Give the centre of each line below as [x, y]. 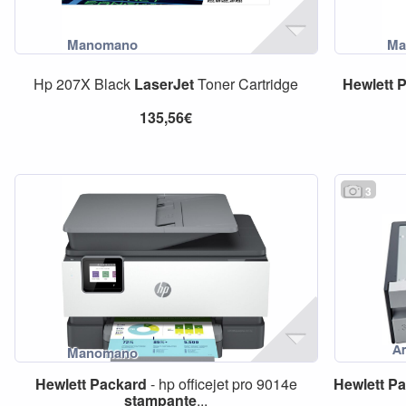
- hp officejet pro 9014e [222, 384]
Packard [118, 384]
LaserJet [164, 84]
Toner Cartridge [246, 84]
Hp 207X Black [84, 84]
